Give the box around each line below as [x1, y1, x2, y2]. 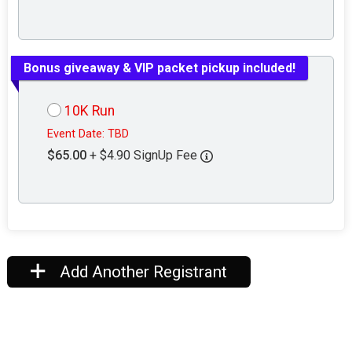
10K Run [64, 103, 115, 119]
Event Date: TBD [47, 127, 130, 141]
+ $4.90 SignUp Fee [90, 148, 201, 163]
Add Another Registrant [55, 262, 227, 282]
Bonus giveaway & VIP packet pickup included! [24, 60, 296, 75]
